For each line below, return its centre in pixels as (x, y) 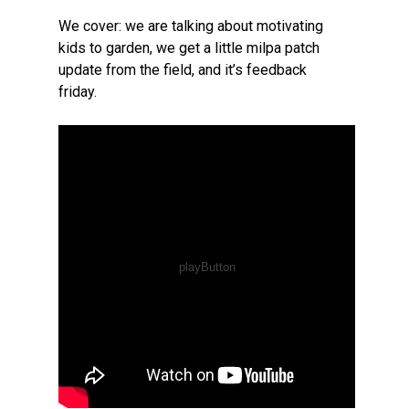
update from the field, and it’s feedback (183, 70)
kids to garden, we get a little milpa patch (189, 48)
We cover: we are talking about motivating (191, 26)
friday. (78, 92)
